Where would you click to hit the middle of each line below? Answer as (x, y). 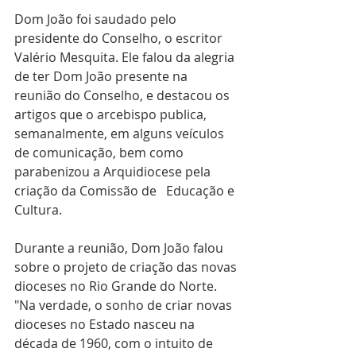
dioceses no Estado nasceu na (106, 324)
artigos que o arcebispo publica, (112, 114)
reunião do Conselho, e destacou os (124, 95)
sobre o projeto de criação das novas (127, 267)
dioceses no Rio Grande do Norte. (117, 286)
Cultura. (38, 210)
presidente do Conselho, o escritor (120, 38)
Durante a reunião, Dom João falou (120, 248)
